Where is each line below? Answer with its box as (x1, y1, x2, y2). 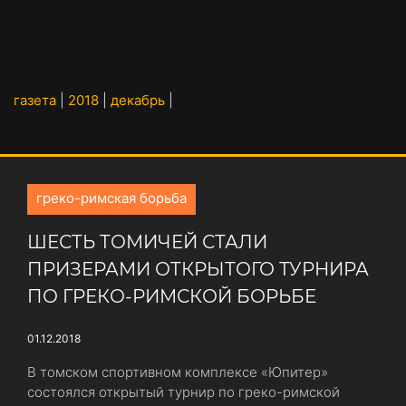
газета (14, 92, 56, 109)
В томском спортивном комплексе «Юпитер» (27, 363, 328, 381)
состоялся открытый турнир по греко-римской (27, 383, 340, 401)
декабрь (111, 92, 165, 109)
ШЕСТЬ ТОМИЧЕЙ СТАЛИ (27, 231, 267, 253)
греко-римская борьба (36, 189, 187, 207)
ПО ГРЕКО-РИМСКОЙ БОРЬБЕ (27, 285, 316, 307)
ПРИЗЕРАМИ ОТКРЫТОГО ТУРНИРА (27, 258, 369, 280)
